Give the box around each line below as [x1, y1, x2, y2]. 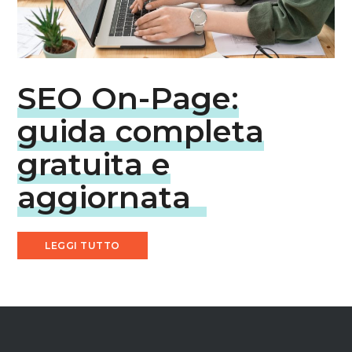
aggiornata [17, 178, 192, 216]
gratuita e [17, 145, 171, 183]
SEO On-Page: [17, 79, 240, 117]
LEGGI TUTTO [45, 239, 120, 251]
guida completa [17, 112, 265, 150]
